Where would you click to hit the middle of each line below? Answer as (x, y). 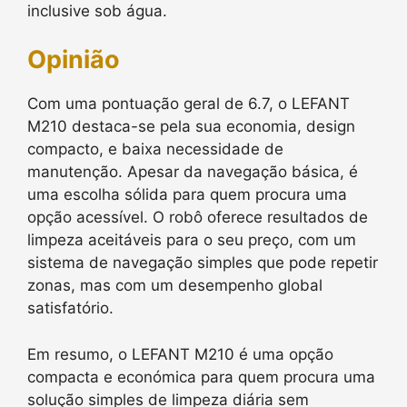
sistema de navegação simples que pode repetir (203, 263)
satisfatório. (70, 308)
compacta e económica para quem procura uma (201, 377)
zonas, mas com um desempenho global (175, 285)
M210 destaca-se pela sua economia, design (191, 126)
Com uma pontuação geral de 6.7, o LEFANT (189, 104)
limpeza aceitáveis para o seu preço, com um (192, 240)
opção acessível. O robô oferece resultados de (198, 217)
